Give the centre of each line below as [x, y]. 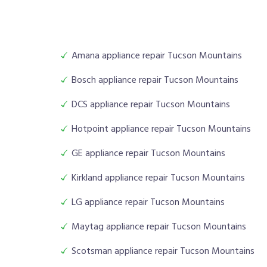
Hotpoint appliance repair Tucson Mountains [161, 130]
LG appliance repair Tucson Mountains [148, 203]
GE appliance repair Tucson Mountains [148, 154]
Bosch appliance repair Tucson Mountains [155, 81]
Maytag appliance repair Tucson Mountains [159, 227]
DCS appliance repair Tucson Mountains [151, 105]
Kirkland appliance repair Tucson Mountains [158, 178]
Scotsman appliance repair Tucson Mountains [163, 252]
